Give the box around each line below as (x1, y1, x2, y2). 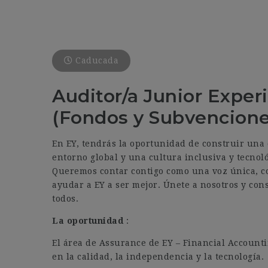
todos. (52, 194, 78, 203)
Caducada (72, 56, 118, 65)
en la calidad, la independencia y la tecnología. (52, 252, 264, 261)
